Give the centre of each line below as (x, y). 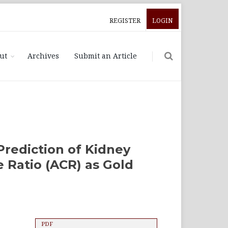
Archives (43, 56)
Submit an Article (106, 56)
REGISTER (125, 21)
